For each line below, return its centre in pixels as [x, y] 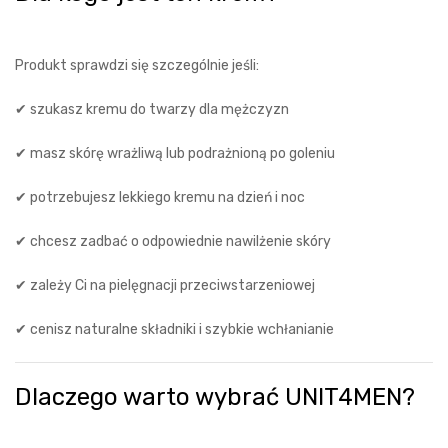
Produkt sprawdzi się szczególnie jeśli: [137, 65]
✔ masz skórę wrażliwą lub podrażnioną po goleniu [175, 153]
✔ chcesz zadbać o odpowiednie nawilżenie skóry [173, 241]
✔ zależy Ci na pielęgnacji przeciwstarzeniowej [165, 285]
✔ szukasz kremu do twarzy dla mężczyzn [152, 109]
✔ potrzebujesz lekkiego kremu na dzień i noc [160, 197]
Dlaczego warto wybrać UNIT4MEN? [215, 397]
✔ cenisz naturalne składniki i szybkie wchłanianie [174, 329]
